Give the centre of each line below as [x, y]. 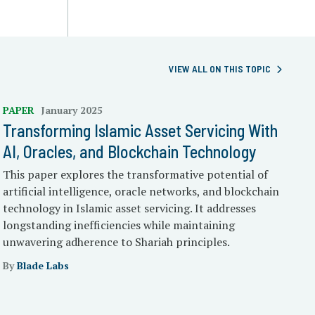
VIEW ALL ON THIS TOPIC [220, 69]
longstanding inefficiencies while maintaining [119, 225]
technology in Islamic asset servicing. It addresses [130, 208]
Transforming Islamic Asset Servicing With [141, 130]
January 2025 [72, 110]
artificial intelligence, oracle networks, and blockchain [141, 191]
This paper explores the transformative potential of [136, 174]
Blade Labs [43, 265]
